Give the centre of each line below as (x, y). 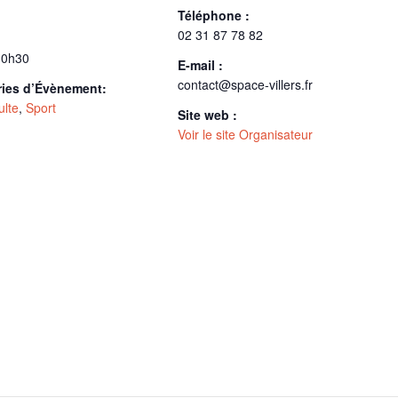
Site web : (207, 115)
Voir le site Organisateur (245, 134)
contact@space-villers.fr (245, 84)
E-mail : (200, 65)
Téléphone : (214, 15)
